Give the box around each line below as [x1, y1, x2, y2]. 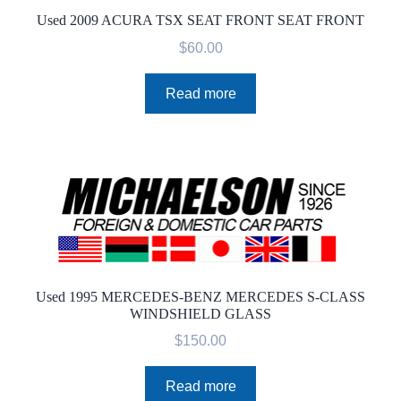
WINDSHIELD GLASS [130, 305, 271, 321]
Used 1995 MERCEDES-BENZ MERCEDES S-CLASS [36, 288, 365, 304]
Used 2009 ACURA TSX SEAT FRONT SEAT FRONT [37, 13, 364, 29]
